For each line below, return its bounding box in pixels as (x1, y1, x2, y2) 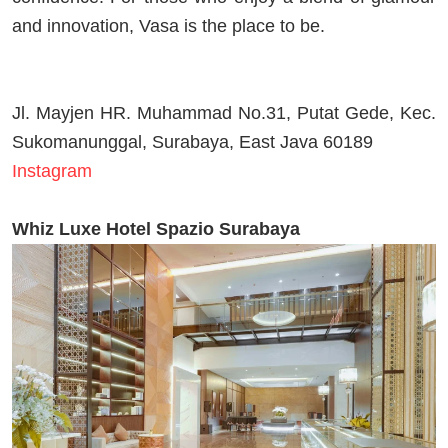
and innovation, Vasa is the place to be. (12, 15, 325, 36)
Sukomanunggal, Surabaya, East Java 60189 (12, 131, 373, 152)
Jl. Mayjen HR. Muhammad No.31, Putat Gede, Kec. (12, 102, 436, 123)
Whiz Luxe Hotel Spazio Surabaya (12, 218, 300, 239)
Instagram (12, 160, 92, 181)
